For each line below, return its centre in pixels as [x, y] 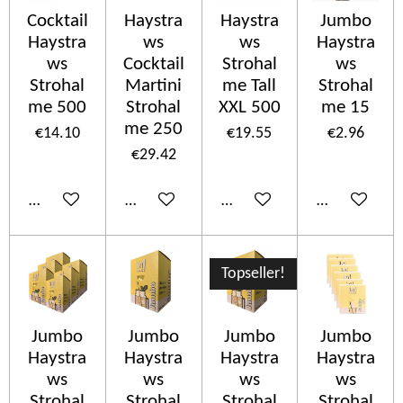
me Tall [250, 85]
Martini [154, 85]
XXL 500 [249, 107]
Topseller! [253, 273]
